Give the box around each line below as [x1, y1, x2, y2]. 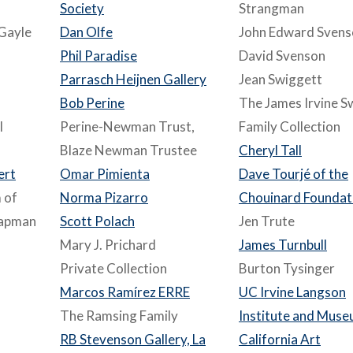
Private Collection [60, 260, 167, 277]
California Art [239, 331, 321, 347]
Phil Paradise [60, 47, 137, 64]
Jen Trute [239, 213, 295, 229]
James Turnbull [239, 236, 327, 253]
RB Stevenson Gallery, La [60, 331, 206, 347]
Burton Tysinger [239, 260, 335, 277]
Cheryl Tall [239, 142, 302, 158]
